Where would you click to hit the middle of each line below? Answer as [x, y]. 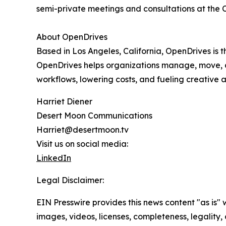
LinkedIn [54, 158]
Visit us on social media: [82, 144]
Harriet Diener [64, 102]
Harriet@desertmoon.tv [82, 130]
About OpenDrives [72, 37]
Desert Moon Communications [94, 116]
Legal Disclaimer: [70, 180]
